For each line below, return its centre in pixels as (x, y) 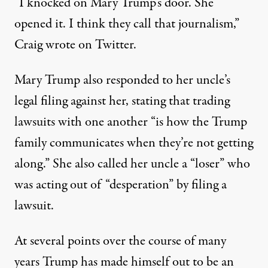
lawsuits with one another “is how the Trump (131, 122)
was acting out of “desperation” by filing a (121, 185)
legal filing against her (70, 101)
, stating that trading (178, 101)
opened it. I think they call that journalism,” (127, 24)
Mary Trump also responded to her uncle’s (122, 80)
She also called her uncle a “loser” (138, 164)
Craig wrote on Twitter (74, 45)
